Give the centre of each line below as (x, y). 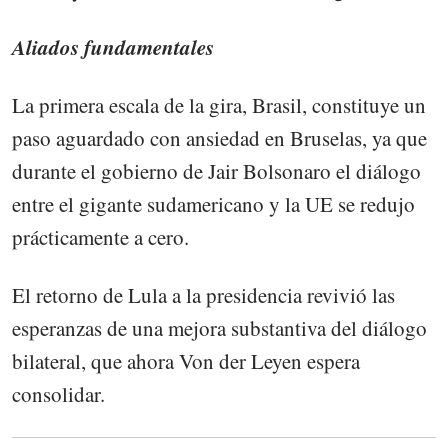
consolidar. (58, 394)
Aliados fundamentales (113, 47)
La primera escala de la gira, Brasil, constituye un (219, 105)
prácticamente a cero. (100, 237)
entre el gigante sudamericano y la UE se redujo (213, 204)
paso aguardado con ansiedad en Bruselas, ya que (219, 138)
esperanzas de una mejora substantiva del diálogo (219, 328)
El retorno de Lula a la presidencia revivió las (203, 295)
